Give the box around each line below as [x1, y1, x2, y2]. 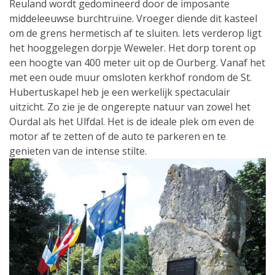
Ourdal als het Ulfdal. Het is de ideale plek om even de [9, 114, 254, 128]
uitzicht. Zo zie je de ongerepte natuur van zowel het [9, 99, 250, 114]
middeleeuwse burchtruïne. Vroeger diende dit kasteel [9, 11, 257, 25]
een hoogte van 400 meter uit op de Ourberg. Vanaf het [9, 55, 265, 69]
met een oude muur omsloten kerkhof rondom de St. [9, 70, 252, 84]
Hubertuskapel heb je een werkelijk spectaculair [9, 85, 230, 99]
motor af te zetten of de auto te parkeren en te [9, 129, 226, 143]
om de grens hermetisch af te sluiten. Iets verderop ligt [9, 26, 261, 40]
